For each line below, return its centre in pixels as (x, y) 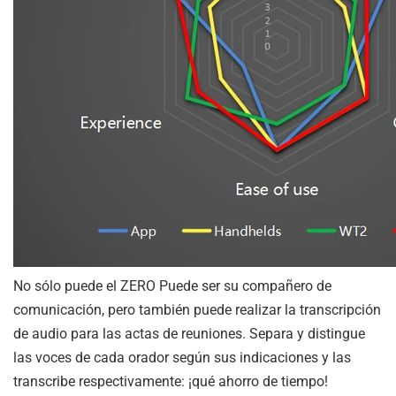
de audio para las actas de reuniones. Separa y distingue (189, 333)
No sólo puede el (67, 286)
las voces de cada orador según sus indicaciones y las (182, 357)
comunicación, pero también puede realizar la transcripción (197, 309)
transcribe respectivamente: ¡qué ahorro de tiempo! (171, 381)
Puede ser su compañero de (244, 286)
